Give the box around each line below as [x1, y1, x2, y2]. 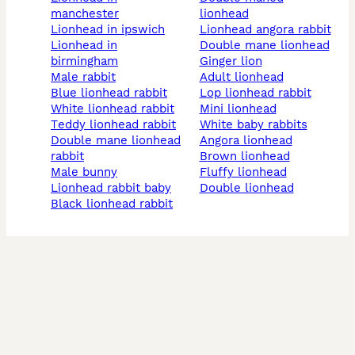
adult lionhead [207, 70, 284, 85]
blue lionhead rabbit [59, 86, 167, 101]
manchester [51, 6, 119, 21]
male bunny [61, 165, 117, 180]
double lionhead [208, 181, 294, 196]
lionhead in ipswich [58, 22, 165, 37]
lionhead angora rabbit [206, 22, 331, 37]
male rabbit [61, 70, 116, 85]
